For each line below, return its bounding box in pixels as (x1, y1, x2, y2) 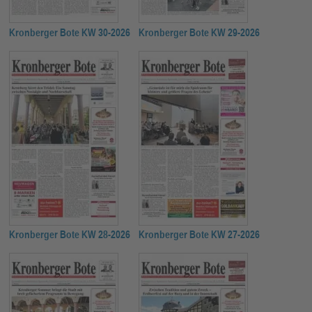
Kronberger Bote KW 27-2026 (139, 228, 260, 241)
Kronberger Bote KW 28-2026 (9, 228, 130, 241)
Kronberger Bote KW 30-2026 (9, 26, 130, 38)
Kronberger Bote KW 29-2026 (139, 26, 260, 38)
